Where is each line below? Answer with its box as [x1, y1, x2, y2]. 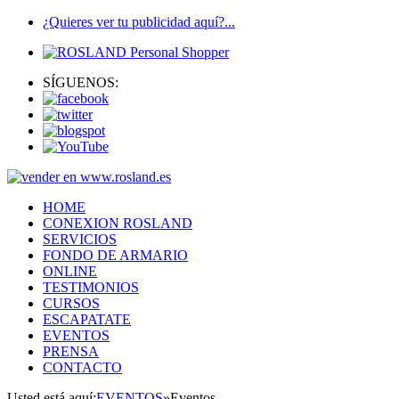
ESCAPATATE [43, 312, 131, 327]
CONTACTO [43, 360, 122, 375]
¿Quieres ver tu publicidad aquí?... [43, 14, 235, 29]
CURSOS [43, 296, 100, 311]
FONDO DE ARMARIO [43, 248, 188, 263]
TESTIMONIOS [43, 280, 139, 295]
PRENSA [43, 344, 99, 359]
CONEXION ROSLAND [43, 216, 192, 231]
